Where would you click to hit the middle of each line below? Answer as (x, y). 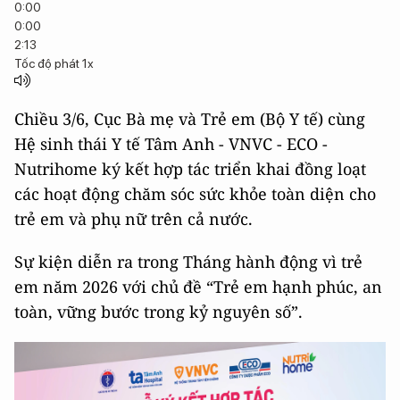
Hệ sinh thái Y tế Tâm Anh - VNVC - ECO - (171, 144)
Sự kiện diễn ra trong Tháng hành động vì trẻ (188, 262)
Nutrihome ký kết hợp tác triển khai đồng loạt (190, 169)
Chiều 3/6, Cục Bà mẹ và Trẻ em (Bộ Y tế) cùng (190, 119)
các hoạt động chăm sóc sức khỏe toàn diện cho (195, 194)
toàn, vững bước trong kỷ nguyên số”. (158, 312)
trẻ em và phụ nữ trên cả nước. (133, 219)
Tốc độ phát (48, 63)
